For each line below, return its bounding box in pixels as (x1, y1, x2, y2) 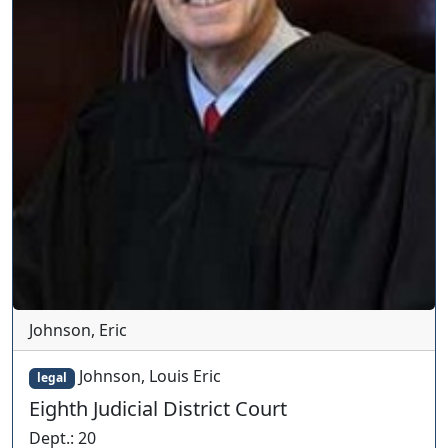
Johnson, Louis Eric (78, 365, 221, 388)
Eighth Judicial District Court (29, 394, 287, 422)
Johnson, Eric (29, 319, 127, 342)
